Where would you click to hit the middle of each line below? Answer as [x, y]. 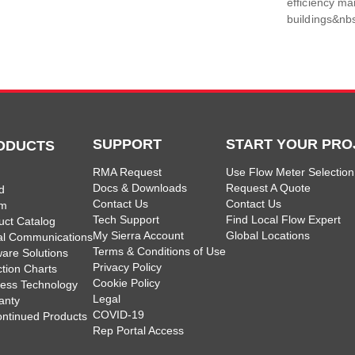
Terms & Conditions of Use [159, 252]
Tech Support [126, 220]
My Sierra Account [138, 236]
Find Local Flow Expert [283, 220]
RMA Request [127, 172]
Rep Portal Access [138, 331]
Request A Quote [268, 188]
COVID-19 [118, 315]
